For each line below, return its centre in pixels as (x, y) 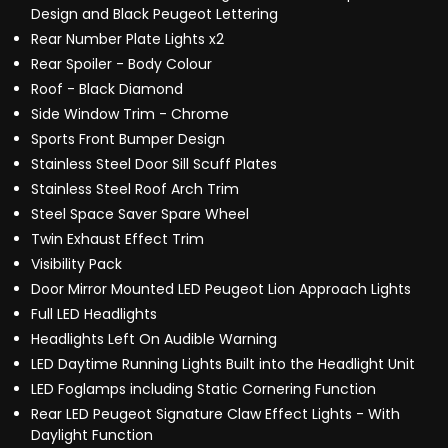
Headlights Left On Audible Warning (154, 339)
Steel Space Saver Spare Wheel (140, 214)
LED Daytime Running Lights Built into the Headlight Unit (223, 364)
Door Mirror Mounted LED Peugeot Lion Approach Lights (221, 289)
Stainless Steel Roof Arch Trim (135, 189)
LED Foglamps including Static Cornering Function (203, 389)
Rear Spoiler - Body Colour (121, 64)
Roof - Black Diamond (107, 89)
